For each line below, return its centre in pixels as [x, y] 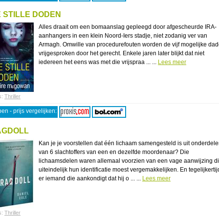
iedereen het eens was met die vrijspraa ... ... [98, 62]
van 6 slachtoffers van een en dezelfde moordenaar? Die [114, 152]
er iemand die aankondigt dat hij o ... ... [90, 178]
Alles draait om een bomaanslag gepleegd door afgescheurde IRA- [128, 27]
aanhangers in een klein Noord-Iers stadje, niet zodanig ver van [123, 36]
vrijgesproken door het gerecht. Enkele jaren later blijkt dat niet [121, 53]
